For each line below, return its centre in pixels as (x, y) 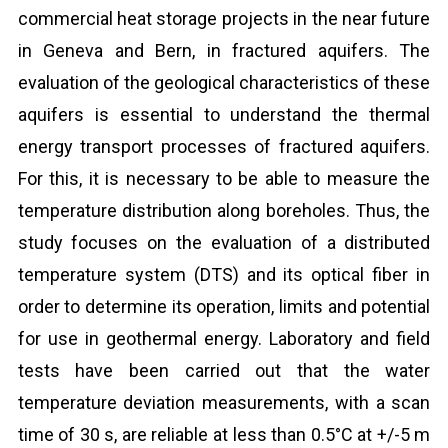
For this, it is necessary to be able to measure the (224, 178)
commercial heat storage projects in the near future (224, 18)
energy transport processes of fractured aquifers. (224, 146)
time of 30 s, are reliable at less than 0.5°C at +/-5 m (224, 434)
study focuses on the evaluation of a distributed (224, 242)
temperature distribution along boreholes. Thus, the (224, 210)
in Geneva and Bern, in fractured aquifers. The (224, 50)
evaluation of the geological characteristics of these (224, 82)
